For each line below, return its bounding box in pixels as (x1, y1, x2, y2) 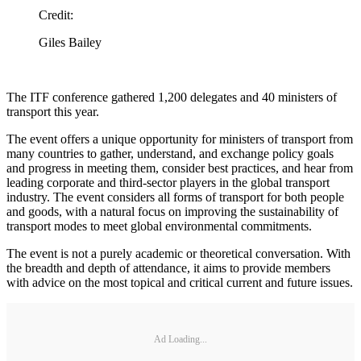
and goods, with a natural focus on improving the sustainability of (6, 205, 338, 219)
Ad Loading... (154, 333, 207, 345)
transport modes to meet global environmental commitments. (6, 219, 312, 234)
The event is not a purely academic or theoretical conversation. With (6, 247, 351, 261)
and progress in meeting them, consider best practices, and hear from (6, 161, 353, 176)
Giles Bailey (39, 35, 102, 50)
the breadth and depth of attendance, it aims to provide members (6, 261, 330, 276)
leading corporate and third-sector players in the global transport (6, 176, 330, 190)
